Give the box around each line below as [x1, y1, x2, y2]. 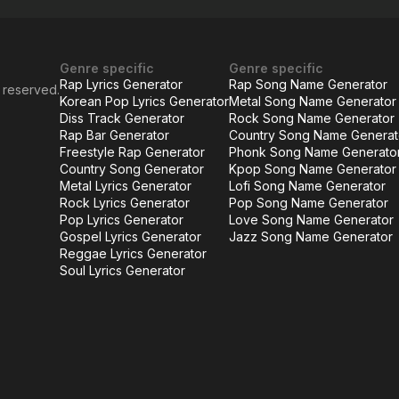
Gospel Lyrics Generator [60, 229, 201, 244]
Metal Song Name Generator [229, 94, 396, 109]
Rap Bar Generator [60, 127, 169, 142]
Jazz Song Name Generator [229, 229, 393, 244]
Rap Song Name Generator [229, 77, 387, 92]
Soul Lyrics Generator [60, 263, 185, 278]
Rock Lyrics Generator [60, 195, 190, 210]
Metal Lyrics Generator [60, 178, 191, 193]
